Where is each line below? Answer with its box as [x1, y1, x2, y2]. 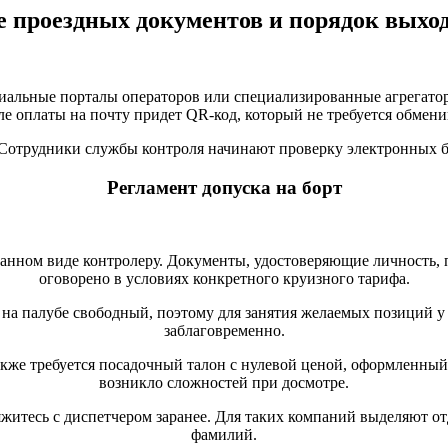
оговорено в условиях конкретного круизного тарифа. [38, 269, 410, 287]
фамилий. [191, 425, 257, 443]
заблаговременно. [163, 321, 285, 339]
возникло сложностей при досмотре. [99, 373, 349, 391]
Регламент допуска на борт [106, 177, 342, 199]
